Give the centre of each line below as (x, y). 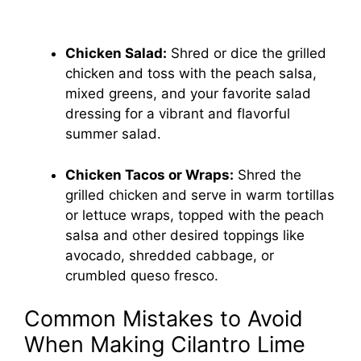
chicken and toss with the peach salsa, (191, 74)
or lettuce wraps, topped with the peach (195, 215)
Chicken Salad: (116, 54)
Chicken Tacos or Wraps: (149, 174)
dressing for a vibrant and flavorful (178, 114)
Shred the (268, 174)
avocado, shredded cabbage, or (170, 255)
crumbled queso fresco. (142, 275)
